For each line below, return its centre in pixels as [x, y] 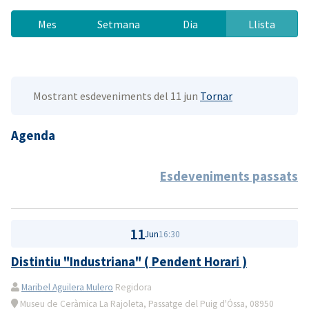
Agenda [33, 135]
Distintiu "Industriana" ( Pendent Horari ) [129, 261]
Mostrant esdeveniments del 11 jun [117, 96]
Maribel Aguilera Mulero [67, 287]
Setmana [119, 24]
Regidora [132, 287]
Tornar [216, 96]
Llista [262, 24]
